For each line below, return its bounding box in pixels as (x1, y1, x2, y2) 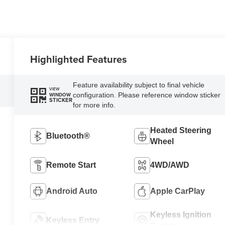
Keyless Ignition (150, 210, 211, 219)
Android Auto (46, 186, 98, 195)
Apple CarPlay (150, 186, 205, 195)
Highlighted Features (30, 51, 128, 66)
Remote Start (46, 160, 96, 169)
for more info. (72, 100, 116, 109)
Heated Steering (150, 126, 211, 135)
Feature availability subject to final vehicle (72, 80, 204, 89)
